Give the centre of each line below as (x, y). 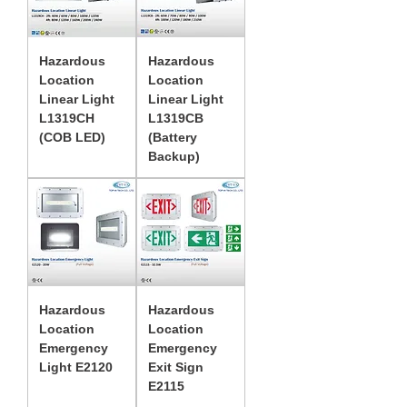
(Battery (173, 137)
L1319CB (176, 118)
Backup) (174, 156)
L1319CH (67, 118)
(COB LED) (72, 137)
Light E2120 (76, 367)
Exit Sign (176, 367)
